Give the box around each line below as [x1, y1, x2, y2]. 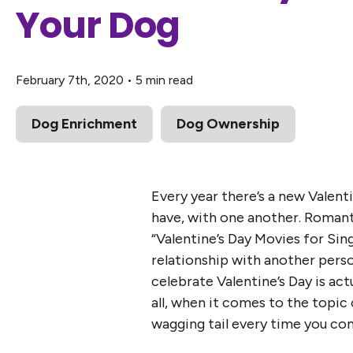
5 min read [136, 72, 193, 87]
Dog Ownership [176, 115, 280, 132]
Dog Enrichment [32, 115, 137, 132]
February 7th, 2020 [16, 72, 124, 87]
